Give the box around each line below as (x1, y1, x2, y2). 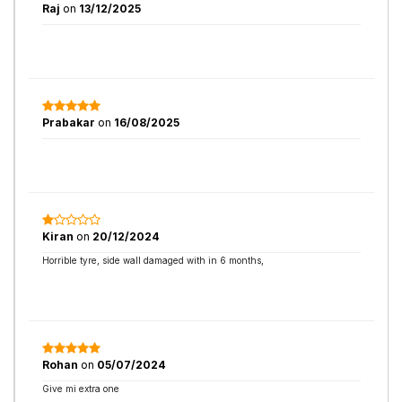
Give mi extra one (42, 383, 119, 394)
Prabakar (42, 116, 98, 129)
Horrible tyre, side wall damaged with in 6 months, (42, 255, 264, 266)
